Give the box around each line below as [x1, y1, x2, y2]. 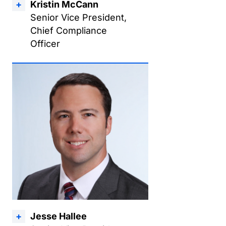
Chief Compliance [30, 25, 107, 36]
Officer [30, 38, 60, 49]
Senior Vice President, [30, 12, 127, 23]
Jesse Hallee [30, 211, 87, 221]
